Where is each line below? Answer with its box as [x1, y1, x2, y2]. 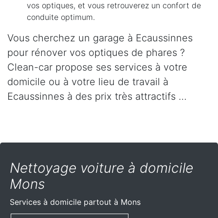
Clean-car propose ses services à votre [7, 61, 187, 73]
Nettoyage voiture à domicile [10, 160, 193, 177]
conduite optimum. [27, 12, 95, 22]
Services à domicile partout [10, 197, 114, 207]
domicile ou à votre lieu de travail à [7, 76, 168, 88]
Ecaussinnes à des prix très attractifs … [7, 91, 187, 103]
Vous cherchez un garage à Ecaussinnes [7, 32, 193, 44]
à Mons [114, 197, 141, 207]
